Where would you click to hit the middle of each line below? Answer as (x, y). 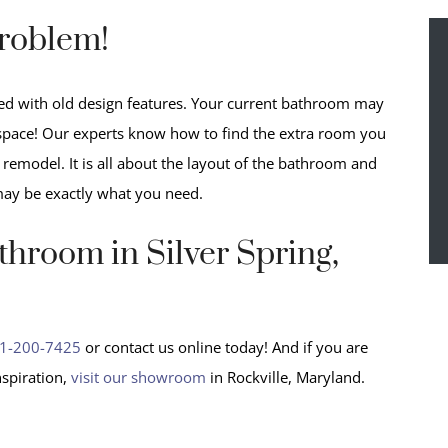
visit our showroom (140, 376)
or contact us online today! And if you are (224, 346)
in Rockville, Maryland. (287, 376)
